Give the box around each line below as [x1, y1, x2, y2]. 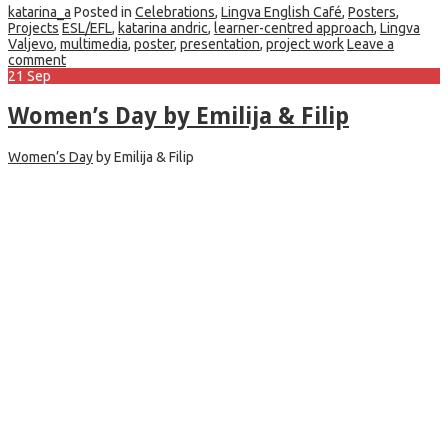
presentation [180, 35, 260, 52]
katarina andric [118, 19, 208, 36]
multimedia [60, 35, 128, 52]
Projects [8, 19, 59, 36]
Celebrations [135, 3, 215, 20]
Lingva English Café [221, 3, 342, 20]
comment [8, 51, 66, 68]
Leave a [347, 35, 394, 52]
